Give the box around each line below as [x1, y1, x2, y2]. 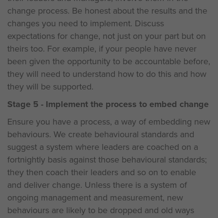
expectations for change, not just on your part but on [7, 30, 206, 42]
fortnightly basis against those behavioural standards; [7, 153, 207, 166]
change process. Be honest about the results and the [7, 4, 207, 17]
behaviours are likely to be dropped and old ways [7, 204, 194, 217]
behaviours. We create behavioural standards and [7, 128, 194, 141]
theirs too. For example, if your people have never [7, 42, 197, 55]
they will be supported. [7, 80, 93, 93]
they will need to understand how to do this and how [7, 68, 206, 80]
